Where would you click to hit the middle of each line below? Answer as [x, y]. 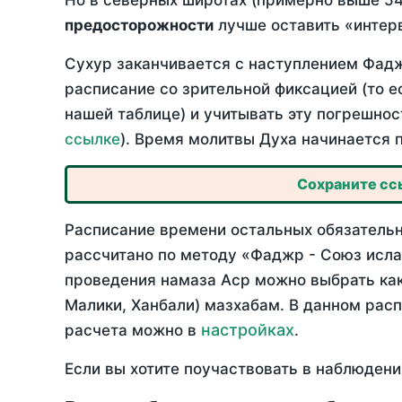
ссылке [92, 140]
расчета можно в [133, 331]
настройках [248, 330]
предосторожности [139, 26]
